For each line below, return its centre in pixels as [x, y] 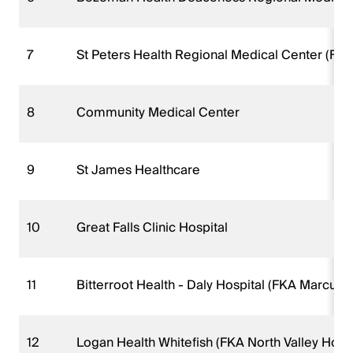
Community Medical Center [160, 112]
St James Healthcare [140, 170]
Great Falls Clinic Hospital [154, 227]
